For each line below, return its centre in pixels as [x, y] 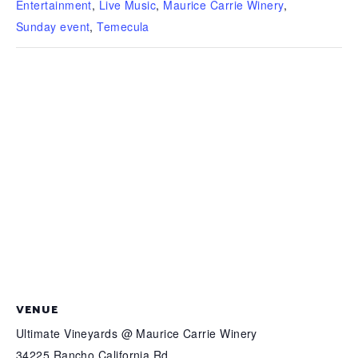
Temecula [123, 26]
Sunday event [53, 26]
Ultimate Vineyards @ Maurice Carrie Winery [137, 333]
